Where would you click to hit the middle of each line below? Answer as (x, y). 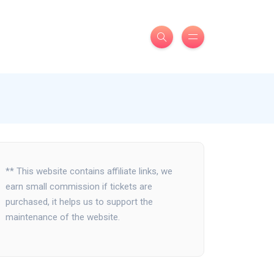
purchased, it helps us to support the (79, 202)
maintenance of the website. (63, 217)
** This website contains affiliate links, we (89, 171)
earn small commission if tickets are (79, 187)
